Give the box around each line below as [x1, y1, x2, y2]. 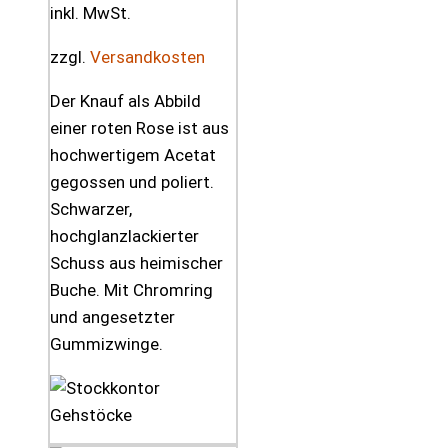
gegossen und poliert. [50, 172, 214, 193]
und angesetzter [50, 307, 175, 328]
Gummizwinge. [50, 334, 163, 355]
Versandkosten [90, 47, 205, 68]
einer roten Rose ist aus [50, 118, 229, 139]
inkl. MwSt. [50, 3, 131, 24]
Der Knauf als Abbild [50, 91, 201, 112]
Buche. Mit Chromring [50, 280, 213, 301]
